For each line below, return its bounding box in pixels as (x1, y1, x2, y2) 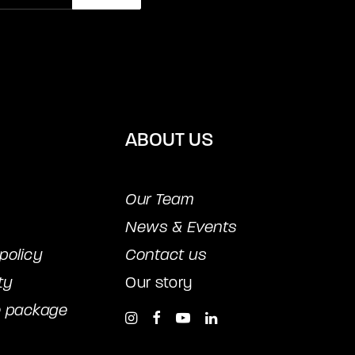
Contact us (125, 246, 206, 264)
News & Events (125, 218, 237, 236)
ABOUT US (125, 128, 213, 151)
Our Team (125, 190, 193, 208)
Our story (125, 273, 193, 292)
